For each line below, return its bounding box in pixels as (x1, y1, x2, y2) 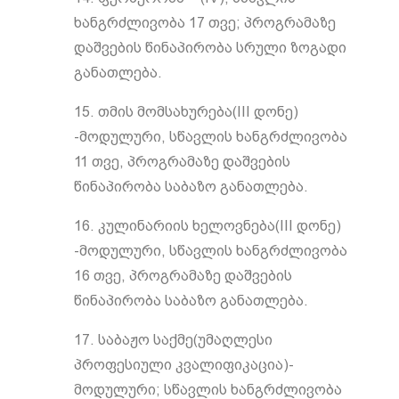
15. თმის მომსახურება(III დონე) (73, 103, 298, 120)
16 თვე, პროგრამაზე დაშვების (73, 267, 292, 284)
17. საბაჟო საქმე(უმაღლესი (73, 331, 273, 348)
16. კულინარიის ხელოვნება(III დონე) (73, 217, 341, 234)
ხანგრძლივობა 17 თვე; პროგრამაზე (73, 14, 336, 31)
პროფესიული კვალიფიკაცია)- (73, 356, 294, 373)
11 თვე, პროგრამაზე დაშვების (73, 153, 290, 170)
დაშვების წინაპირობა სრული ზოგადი (73, 39, 346, 56)
